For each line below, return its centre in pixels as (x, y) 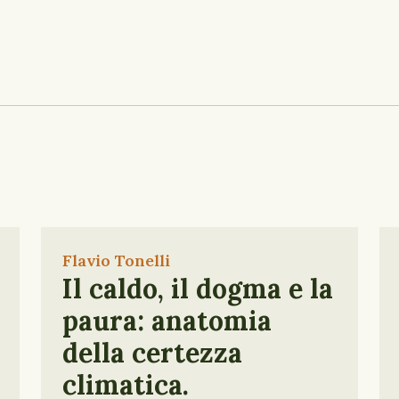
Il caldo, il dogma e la (198, 289)
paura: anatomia (167, 321)
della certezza (152, 353)
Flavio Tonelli (116, 261)
